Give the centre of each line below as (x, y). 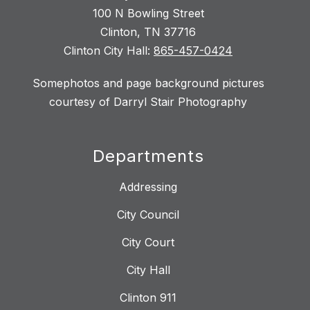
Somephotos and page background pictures (148, 83)
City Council (148, 215)
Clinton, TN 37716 (148, 32)
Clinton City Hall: (109, 51)
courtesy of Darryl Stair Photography (148, 102)
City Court (148, 243)
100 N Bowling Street (148, 13)
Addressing (148, 187)
